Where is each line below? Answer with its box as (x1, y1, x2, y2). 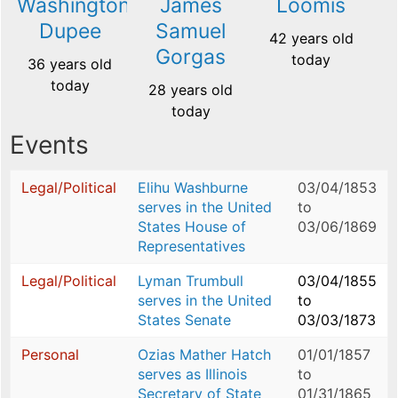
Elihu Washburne (138, 179, 248, 197)
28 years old (148, 81, 234, 99)
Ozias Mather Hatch (138, 346, 271, 364)
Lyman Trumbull (138, 272, 243, 291)
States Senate (138, 311, 231, 330)
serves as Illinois (138, 365, 247, 384)
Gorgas (155, 44, 227, 70)
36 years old (28, 55, 113, 74)
